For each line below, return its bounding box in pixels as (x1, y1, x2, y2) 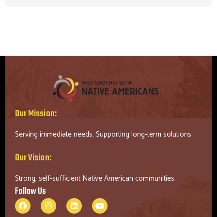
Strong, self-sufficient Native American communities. (15, 172, 176, 185)
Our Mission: (15, 106, 57, 121)
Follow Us (15, 184, 46, 199)
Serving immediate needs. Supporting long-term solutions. (15, 128, 193, 140)
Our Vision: (15, 150, 51, 165)
